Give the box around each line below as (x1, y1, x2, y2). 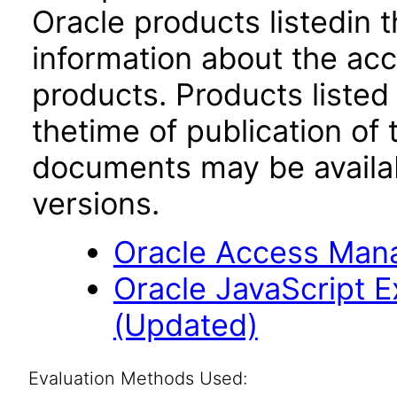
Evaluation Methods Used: (27, 368, 247, 389)
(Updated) (113, 307, 258, 343)
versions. (32, 185, 160, 222)
